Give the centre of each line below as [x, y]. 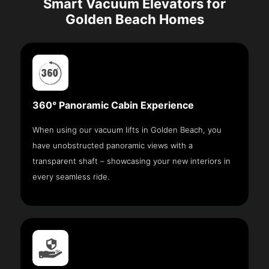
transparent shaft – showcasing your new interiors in [132, 161]
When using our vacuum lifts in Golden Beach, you [127, 129]
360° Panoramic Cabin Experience [113, 105]
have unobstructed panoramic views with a [113, 145]
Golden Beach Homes [134, 19]
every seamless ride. [71, 176]
